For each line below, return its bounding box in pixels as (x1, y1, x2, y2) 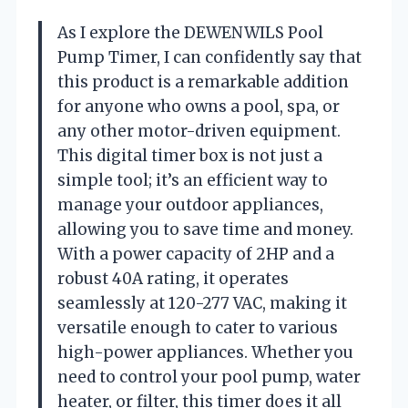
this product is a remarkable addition (57, 71, 349, 92)
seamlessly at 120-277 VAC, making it (57, 292, 347, 313)
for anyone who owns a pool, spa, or (57, 96, 340, 117)
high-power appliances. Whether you (57, 342, 353, 362)
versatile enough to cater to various (57, 317, 338, 338)
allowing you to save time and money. (57, 219, 353, 240)
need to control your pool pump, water (57, 366, 361, 387)
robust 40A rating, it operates (57, 268, 289, 289)
